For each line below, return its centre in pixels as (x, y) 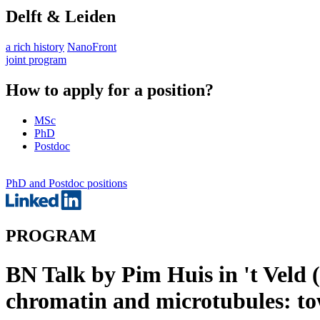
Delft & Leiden (61, 16)
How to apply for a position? (110, 90)
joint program (36, 59)
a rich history (35, 46)
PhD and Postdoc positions (66, 183)
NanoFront (92, 46)
